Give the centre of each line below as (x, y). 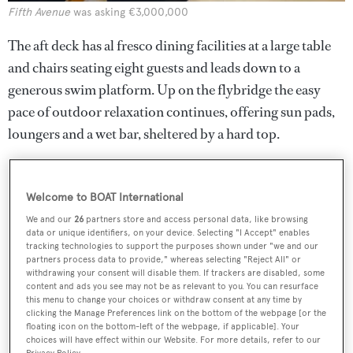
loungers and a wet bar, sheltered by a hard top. (144, 134)
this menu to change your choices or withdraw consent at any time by (164, 299)
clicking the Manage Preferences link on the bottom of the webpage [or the (176, 312)
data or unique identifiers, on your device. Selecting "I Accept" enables (168, 232)
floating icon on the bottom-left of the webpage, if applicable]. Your (163, 326)
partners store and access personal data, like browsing (196, 219)
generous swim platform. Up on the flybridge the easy (164, 89)
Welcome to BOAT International (105, 197)
